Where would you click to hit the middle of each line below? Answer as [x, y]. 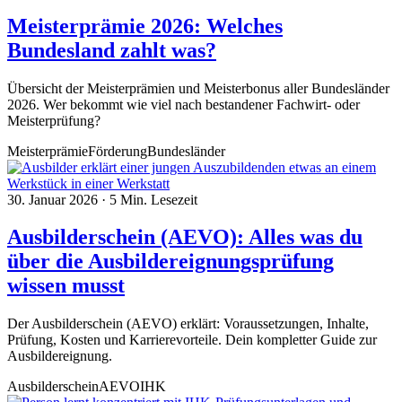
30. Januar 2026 [54, 199]
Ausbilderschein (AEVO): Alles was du [185, 237]
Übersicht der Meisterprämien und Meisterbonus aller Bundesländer [198, 88]
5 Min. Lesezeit [153, 199]
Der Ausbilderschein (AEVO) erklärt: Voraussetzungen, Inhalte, [188, 324]
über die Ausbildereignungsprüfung [170, 262]
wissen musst [66, 286]
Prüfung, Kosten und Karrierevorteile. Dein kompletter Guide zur [192, 340]
